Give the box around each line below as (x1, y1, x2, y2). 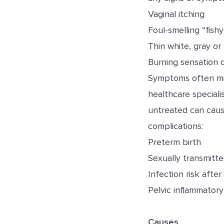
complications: (148, 120, 203, 132)
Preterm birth (148, 136, 201, 148)
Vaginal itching (148, 8, 204, 20)
